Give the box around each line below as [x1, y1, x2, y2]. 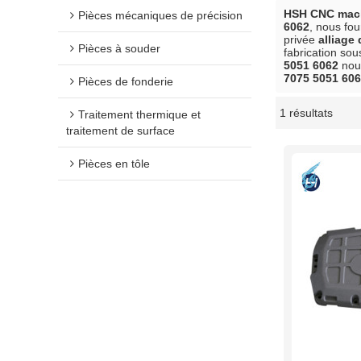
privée [284, 33, 318, 46]
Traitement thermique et [78, 108, 201, 121]
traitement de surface [66, 124, 175, 137]
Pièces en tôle [78, 157, 150, 170]
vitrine [191, 110, 222, 123]
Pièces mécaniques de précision [78, 9, 243, 22]
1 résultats [280, 106, 333, 119]
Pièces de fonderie [78, 75, 173, 88]
